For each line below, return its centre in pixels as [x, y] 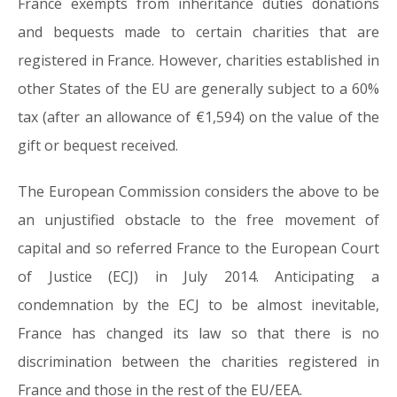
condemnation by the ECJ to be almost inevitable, [198, 305]
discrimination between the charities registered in [198, 362]
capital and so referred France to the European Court [198, 249]
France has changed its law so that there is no [198, 334]
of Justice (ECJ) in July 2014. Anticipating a [198, 277]
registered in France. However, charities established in [198, 61]
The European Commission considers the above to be [198, 192]
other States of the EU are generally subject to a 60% [198, 89]
